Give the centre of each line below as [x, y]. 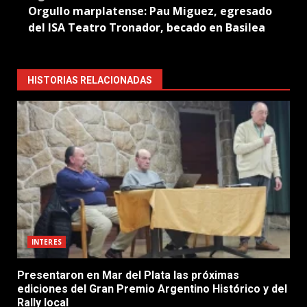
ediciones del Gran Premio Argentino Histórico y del [152, 288]
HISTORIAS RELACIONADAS [90, 80]
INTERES [47, 242]
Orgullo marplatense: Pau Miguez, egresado [150, 11]
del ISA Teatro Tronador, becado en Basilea [147, 27]
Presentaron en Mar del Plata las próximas [128, 275]
